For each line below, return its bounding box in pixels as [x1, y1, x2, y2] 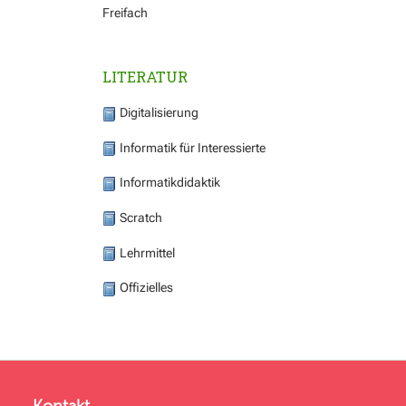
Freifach [102, 5, 148, 20]
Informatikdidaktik [117, 175, 220, 190]
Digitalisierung [117, 105, 198, 121]
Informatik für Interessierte [117, 140, 266, 155]
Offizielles [117, 280, 173, 295]
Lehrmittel [117, 245, 175, 260]
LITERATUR [102, 67, 188, 87]
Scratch [117, 209, 162, 225]
